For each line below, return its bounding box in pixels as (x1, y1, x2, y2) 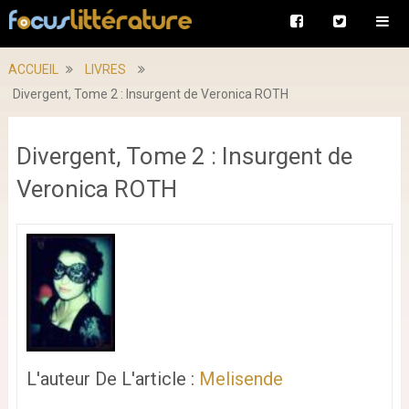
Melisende (198, 367, 283, 390)
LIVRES (84, 62, 126, 77)
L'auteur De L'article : (26, 367, 199, 390)
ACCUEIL (7, 62, 58, 77)
